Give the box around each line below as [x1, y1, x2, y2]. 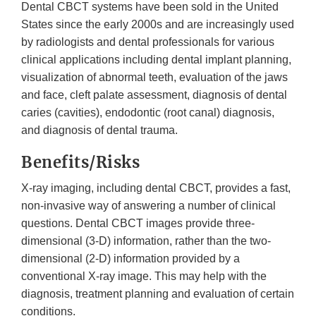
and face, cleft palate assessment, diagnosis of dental [21, 88, 287, 101]
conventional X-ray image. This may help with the [21, 269, 267, 282]
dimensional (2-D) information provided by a [21, 252, 240, 265]
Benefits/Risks [21, 152, 140, 172]
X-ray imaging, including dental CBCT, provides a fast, [21, 181, 291, 194]
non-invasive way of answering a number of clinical [21, 199, 276, 212]
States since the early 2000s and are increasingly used [21, 18, 294, 30]
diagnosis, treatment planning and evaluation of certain [21, 287, 294, 300]
